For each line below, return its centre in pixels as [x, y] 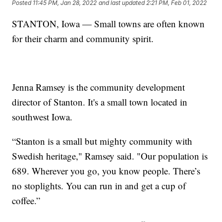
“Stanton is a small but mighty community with [102, 141]
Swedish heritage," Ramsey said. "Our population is [110, 156]
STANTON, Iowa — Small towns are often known [109, 23]
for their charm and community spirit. [83, 38]
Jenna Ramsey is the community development [99, 87]
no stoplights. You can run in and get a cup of [99, 185]
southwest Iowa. [42, 116]
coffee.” [26, 200]
